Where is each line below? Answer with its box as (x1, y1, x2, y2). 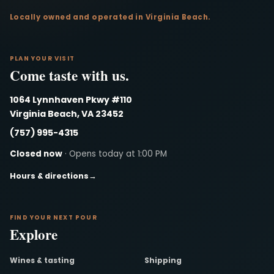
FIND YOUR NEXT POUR (10, 212, 97, 222)
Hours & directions (10, 170, 89, 181)
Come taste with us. (10, 64, 129, 86)
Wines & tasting (10, 255, 75, 266)
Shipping (144, 255, 182, 266)
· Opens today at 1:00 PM (62, 147, 167, 160)
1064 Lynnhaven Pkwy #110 (10, 93, 132, 106)
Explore (10, 223, 57, 245)
